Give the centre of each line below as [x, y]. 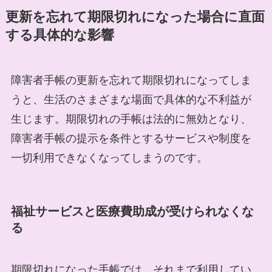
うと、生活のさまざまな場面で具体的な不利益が [131, 99]
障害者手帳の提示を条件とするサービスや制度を [131, 138]
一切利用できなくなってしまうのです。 [109, 158]
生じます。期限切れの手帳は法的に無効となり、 [131, 119]
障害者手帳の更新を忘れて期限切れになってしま [131, 80]
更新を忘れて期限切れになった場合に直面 [135, 17]
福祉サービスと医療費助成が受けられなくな [132, 211]
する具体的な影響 [59, 35]
